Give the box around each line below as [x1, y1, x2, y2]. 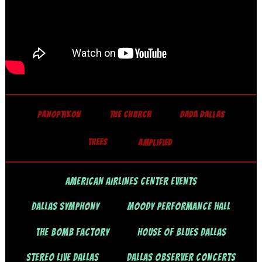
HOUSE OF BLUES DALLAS [137, 226, 227, 237]
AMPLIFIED [137, 138, 172, 148]
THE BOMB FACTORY [35, 226, 109, 237]
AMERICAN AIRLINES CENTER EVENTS [65, 175, 197, 187]
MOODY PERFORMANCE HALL [127, 201, 231, 212]
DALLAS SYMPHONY [31, 201, 99, 212]
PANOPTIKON [37, 109, 81, 119]
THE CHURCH [109, 109, 151, 119]
